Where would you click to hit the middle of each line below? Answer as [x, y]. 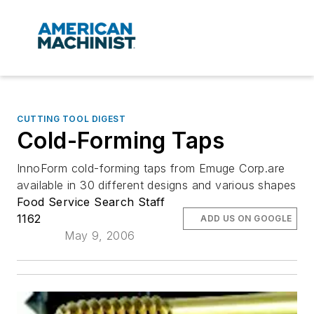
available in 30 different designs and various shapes [157, 185]
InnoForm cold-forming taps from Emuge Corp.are [151, 169]
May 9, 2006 [100, 236]
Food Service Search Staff [91, 202]
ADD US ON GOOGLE [246, 219]
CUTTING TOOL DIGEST [71, 119]
